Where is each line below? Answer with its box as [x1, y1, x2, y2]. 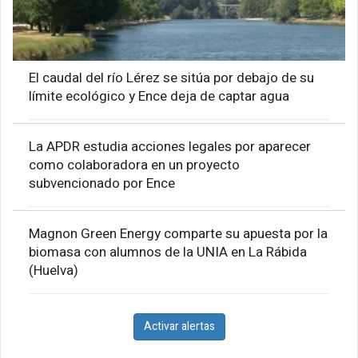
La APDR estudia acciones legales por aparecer [29, 136, 311, 157]
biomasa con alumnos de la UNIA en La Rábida [29, 241, 307, 262]
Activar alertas [143, 317, 215, 335]
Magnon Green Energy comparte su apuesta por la [29, 223, 328, 244]
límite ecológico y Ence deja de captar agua [29, 86, 289, 106]
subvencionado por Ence [29, 173, 175, 193]
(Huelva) [29, 260, 78, 280]
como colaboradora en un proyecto [29, 154, 240, 175]
